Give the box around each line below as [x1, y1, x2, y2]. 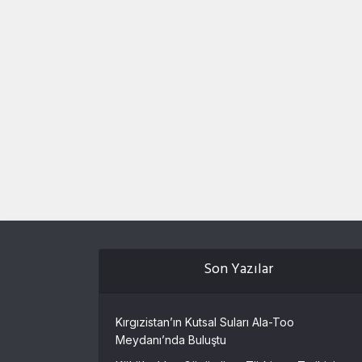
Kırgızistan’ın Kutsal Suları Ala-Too [116, 315, 294, 330]
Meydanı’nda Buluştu [116, 333, 226, 347]
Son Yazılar [204, 257, 274, 285]
